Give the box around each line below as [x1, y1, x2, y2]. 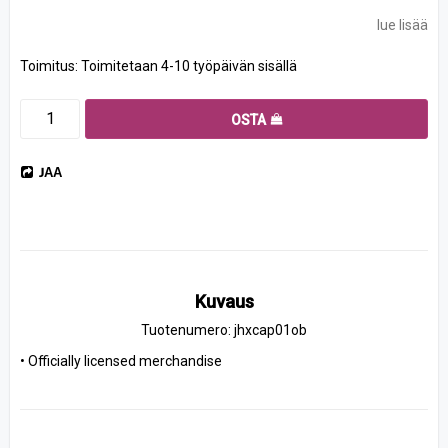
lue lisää [377, 16, 428, 33]
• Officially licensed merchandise [20, 352, 222, 369]
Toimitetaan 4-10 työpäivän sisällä [81, 57, 297, 74]
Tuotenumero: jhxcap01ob [141, 321, 307, 338]
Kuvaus [194, 290, 254, 312]
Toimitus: [20, 57, 81, 74]
